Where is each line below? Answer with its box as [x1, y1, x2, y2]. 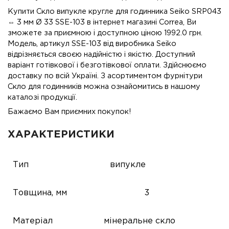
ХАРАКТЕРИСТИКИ [8, 130, 114, 140]
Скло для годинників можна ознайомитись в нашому [8, 83, 200, 90]
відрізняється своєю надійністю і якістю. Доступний [8, 51, 195, 58]
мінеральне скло [104, 217, 175, 225]
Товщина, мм [13, 189, 67, 197]
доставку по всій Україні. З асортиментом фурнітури [8, 72, 202, 79]
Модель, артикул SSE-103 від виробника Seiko [8, 40, 176, 47]
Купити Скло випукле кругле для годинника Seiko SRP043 [8, 8, 221, 15]
